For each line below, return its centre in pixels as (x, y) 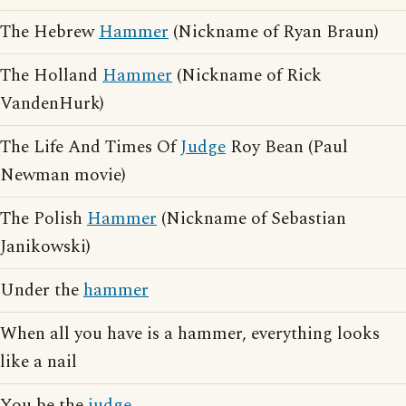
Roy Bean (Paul (287, 147)
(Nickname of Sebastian (251, 219)
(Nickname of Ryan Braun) (274, 32)
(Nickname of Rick (247, 76)
